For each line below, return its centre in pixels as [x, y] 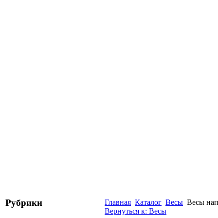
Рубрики [24, 202]
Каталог [148, 202]
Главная [118, 202]
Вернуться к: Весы [136, 211]
